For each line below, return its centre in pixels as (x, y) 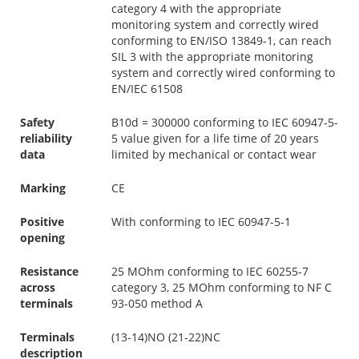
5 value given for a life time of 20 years (215, 138)
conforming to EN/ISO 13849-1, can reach (222, 40)
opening (42, 237)
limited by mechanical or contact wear (214, 154)
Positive (42, 221)
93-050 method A (157, 303)
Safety (37, 122)
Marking (43, 188)
